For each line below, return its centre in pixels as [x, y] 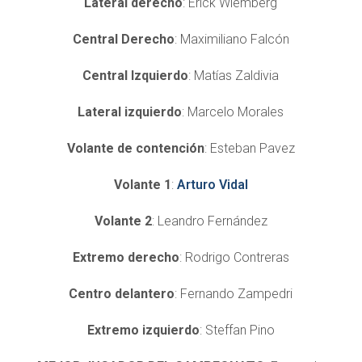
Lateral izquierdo [130, 112]
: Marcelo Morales [233, 112]
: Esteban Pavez [249, 148]
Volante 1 [142, 184]
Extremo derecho [126, 257]
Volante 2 [123, 221]
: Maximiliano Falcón [232, 39]
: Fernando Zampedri [234, 293]
